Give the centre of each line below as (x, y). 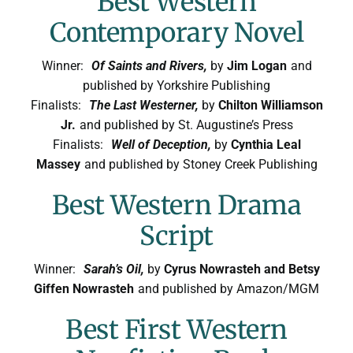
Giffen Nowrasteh (84, 288)
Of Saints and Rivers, (150, 65)
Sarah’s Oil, (115, 269)
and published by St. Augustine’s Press (186, 124)
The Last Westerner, (145, 105)
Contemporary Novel (176, 32)
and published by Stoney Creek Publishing (201, 164)
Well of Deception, (162, 144)
